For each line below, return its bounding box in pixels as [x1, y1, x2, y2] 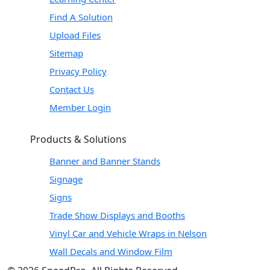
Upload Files [49, 28, 101, 41]
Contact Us [49, 83, 94, 95]
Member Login [49, 101, 111, 113]
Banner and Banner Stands [49, 154, 160, 167]
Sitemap [49, 46, 83, 59]
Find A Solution [49, 10, 113, 23]
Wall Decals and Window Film [49, 245, 172, 257]
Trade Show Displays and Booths [49, 209, 185, 221]
